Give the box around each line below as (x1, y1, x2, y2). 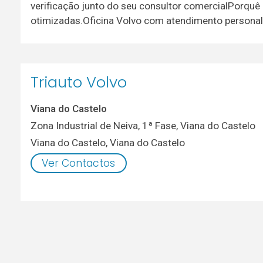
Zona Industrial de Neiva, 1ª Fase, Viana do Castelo (30, 119, 255, 131)
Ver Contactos (42, 156, 116, 170)
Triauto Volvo (30, 72, 127, 93)
